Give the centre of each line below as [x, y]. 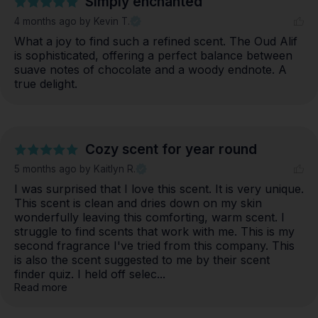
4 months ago [47, 22]
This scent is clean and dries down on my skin [138, 203]
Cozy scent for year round [171, 149]
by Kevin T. [105, 22]
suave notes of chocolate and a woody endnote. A [150, 70]
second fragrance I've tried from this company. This [154, 246]
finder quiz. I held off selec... [92, 274]
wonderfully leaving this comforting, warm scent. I [149, 218]
